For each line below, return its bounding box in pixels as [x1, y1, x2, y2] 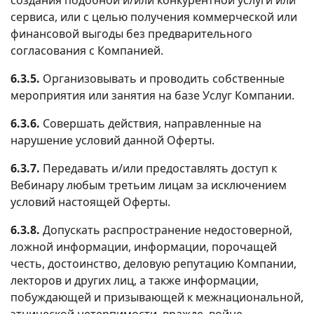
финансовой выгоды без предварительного [11, 25, 252, 41]
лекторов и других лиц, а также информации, [11, 272, 259, 288]
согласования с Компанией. [11, 42, 163, 58]
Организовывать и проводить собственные [40, 70, 285, 86]
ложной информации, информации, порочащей [11, 238, 277, 254]
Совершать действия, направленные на [40, 115, 261, 131]
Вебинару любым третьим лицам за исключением [11, 177, 287, 193]
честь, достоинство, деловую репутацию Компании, [11, 255, 296, 271]
